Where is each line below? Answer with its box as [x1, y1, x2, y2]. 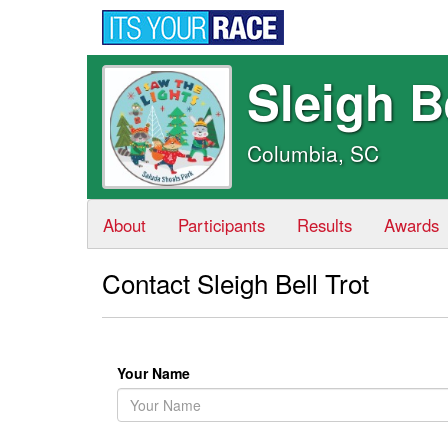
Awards [384, 213, 439, 237]
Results [297, 213, 352, 237]
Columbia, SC [247, 138, 379, 168]
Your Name [117, 363, 202, 383]
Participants [178, 213, 265, 237]
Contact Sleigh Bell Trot [102, 264, 369, 301]
